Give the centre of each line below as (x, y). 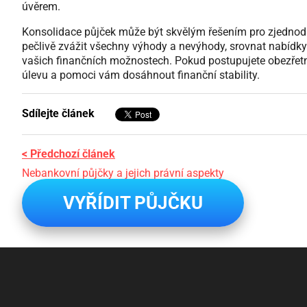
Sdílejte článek (58, 113)
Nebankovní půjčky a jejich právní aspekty (123, 173)
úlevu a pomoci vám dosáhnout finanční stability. (141, 75)
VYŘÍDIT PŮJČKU (133, 203)
